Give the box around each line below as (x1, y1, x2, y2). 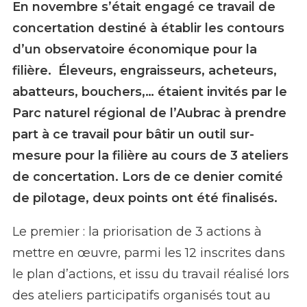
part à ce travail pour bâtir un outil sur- (12, 126, 254, 142)
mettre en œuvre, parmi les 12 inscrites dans (12, 245, 285, 260)
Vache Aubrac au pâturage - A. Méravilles (22, 5, 275, 21)
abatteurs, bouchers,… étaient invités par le (12, 84, 287, 99)
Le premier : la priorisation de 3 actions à (12, 223, 262, 239)
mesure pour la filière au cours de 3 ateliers (12, 147, 288, 163)
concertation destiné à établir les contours (12, 20, 284, 36)
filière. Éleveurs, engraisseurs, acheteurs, (12, 62, 277, 78)
